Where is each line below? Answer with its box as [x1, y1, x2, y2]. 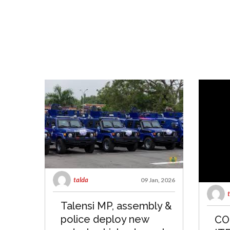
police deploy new [61, 213, 149, 225]
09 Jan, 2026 [141, 176, 175, 184]
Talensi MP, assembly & [61, 200, 172, 212]
